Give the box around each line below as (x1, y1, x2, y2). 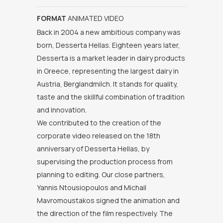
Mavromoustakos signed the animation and (37, 195, 180, 205)
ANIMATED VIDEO (66, 13, 123, 23)
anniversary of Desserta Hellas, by (37, 143, 149, 153)
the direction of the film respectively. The (37, 208, 173, 218)
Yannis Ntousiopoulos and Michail (37, 182, 146, 192)
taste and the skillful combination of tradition (37, 92, 185, 102)
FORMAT (37, 13, 66, 23)
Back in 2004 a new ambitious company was (37, 27, 181, 37)
